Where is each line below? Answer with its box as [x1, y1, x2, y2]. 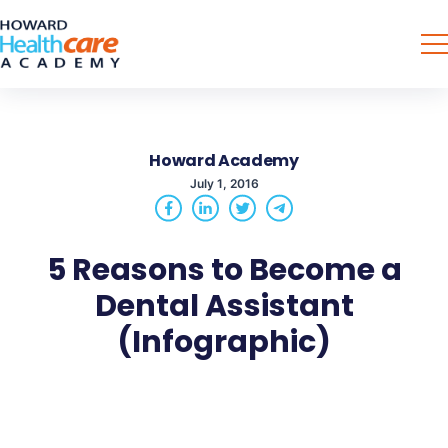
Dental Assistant [94, 285, 354, 327]
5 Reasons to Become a [46, 249, 402, 291]
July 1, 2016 [189, 176, 259, 191]
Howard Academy [149, 149, 299, 172]
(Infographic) [117, 321, 331, 363]
